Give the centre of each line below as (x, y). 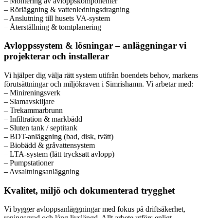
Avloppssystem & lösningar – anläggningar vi (95, 46)
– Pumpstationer (29, 163)
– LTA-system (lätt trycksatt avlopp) (59, 154)
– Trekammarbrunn (33, 110)
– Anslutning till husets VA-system (57, 18)
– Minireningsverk (32, 93)
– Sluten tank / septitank (41, 128)
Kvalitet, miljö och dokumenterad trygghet (89, 190)
